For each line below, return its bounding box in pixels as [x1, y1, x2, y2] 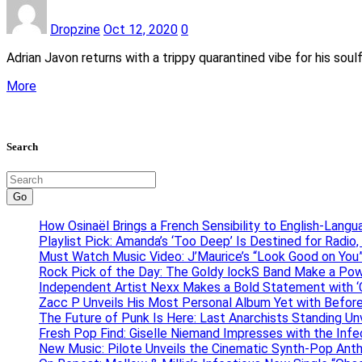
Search [6, 140, 38, 153]
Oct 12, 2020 [103, 22, 178, 38]
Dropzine [50, 22, 100, 38]
